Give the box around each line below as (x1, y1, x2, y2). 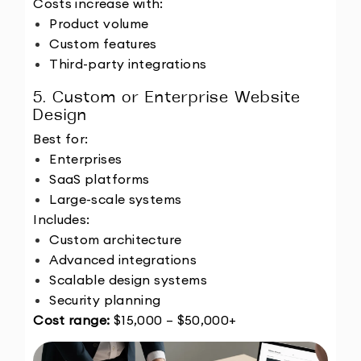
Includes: (33, 211, 90, 228)
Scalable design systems (49, 272, 207, 288)
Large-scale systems (49, 191, 182, 208)
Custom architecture (49, 231, 182, 248)
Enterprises (49, 151, 122, 168)
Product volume (49, 15, 149, 32)
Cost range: (33, 312, 110, 329)
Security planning (49, 292, 161, 309)
